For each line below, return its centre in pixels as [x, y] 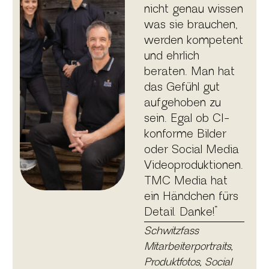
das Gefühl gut [182, 88]
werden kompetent [193, 41]
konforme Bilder [185, 134]
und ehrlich [171, 56]
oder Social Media [191, 150]
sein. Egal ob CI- [186, 119]
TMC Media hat [186, 181]
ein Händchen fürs [191, 197]
